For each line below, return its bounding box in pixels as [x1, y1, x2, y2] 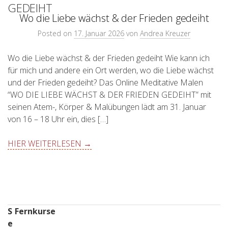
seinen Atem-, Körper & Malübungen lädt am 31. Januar [8, 101, 206, 112]
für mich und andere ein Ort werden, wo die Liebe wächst [8, 64, 214, 76]
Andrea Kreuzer [140, 28, 190, 38]
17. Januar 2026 [74, 28, 124, 38]
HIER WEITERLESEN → [8, 137, 92, 149]
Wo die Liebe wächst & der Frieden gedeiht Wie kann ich [8, 52, 210, 64]
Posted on [38, 28, 74, 38]
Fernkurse [15, 205, 55, 217]
